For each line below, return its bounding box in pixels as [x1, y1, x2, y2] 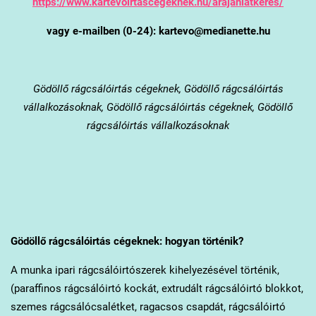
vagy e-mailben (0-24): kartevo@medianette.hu [46, 24, 270, 37]
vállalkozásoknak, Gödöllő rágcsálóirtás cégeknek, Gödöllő [23, 100, 293, 114]
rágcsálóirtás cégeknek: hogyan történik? [45, 234, 243, 248]
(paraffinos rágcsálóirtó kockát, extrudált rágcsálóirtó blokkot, [10, 281, 303, 295]
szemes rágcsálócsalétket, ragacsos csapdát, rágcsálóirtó [10, 300, 286, 313]
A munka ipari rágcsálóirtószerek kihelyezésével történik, [10, 263, 279, 276]
